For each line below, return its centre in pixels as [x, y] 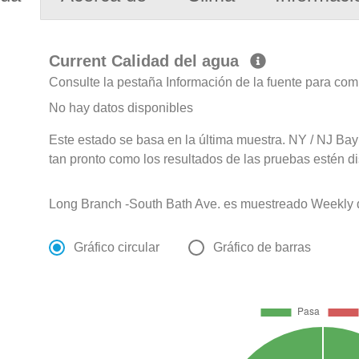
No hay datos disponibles [121, 108]
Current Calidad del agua [147, 61]
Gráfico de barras [262, 248]
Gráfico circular [117, 248]
